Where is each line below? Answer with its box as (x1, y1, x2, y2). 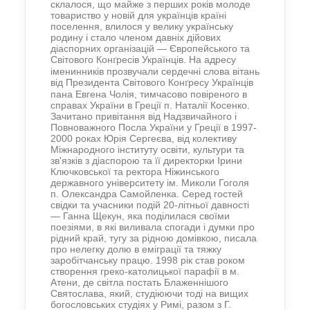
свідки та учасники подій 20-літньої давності (51, 199, 249, 211)
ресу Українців (188, 77, 253, 89)
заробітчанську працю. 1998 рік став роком (51, 255, 245, 266)
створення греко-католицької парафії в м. (51, 266, 239, 277)
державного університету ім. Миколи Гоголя (51, 177, 249, 189)
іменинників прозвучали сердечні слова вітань (51, 66, 259, 77)
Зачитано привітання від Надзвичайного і (51, 111, 237, 122)
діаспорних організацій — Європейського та (51, 43, 250, 55)
